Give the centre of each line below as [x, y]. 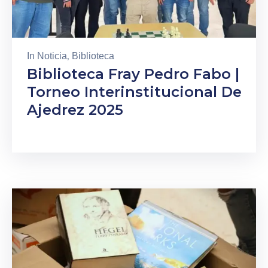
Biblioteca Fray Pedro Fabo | [133, 74]
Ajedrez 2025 [75, 110]
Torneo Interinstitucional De [134, 92]
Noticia [52, 56]
